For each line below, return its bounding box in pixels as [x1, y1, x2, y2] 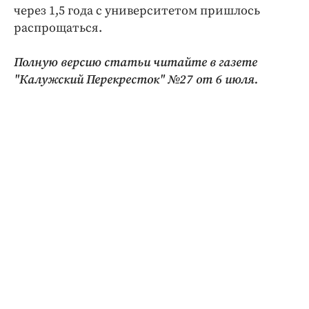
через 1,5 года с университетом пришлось [14, 3, 260, 19]
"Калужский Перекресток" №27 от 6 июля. [14, 72, 258, 88]
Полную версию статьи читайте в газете [14, 54, 257, 70]
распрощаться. [14, 20, 102, 36]
